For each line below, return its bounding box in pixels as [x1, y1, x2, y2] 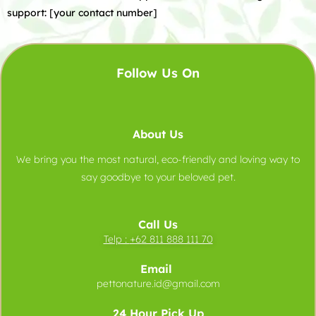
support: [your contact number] [7, 6, 157, 19]
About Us [133, 127, 183, 141]
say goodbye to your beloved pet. [80, 171, 236, 183]
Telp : [103, 233, 130, 245]
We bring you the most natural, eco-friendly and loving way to [16, 153, 300, 166]
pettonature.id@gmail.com [96, 277, 220, 290]
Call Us [138, 217, 178, 231]
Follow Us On [116, 65, 200, 81]
